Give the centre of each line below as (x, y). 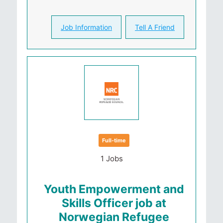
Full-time (114, 140)
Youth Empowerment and (114, 189)
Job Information (86, 27)
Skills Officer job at (114, 203)
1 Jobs (111, 159)
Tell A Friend (155, 27)
